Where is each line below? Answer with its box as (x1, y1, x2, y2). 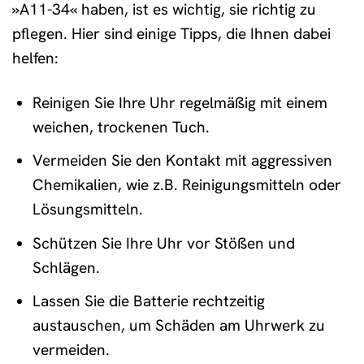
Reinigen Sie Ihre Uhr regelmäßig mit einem (32, 92, 327, 113)
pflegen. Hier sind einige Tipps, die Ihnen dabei (12, 23, 331, 44)
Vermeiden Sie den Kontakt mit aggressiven (32, 150, 332, 171)
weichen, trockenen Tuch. (32, 116, 210, 137)
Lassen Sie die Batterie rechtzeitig (32, 291, 265, 312)
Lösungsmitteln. (32, 199, 143, 220)
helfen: (12, 47, 58, 68)
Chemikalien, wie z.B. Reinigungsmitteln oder (32, 175, 341, 196)
